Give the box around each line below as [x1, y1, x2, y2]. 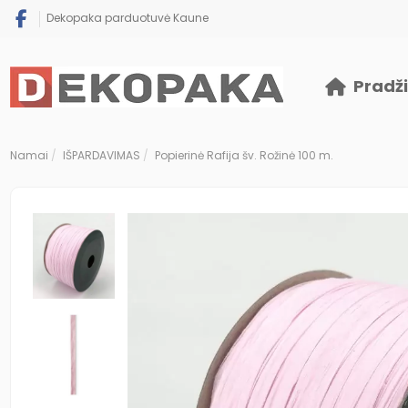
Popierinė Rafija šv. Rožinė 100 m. [154, 147, 333, 163]
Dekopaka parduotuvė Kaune [46, 10, 209, 25]
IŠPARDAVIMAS [62, 147, 140, 163]
